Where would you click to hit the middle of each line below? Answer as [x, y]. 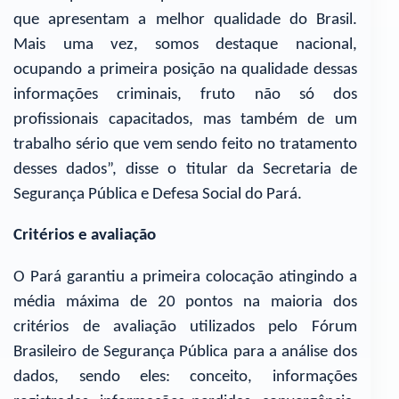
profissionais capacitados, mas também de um [185, 119]
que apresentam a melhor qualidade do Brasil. [185, 20]
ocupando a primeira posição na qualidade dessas [185, 69]
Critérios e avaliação [85, 236]
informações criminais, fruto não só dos [185, 94]
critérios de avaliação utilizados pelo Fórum [185, 327]
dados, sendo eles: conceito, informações [185, 377]
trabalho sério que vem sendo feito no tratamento [185, 144]
